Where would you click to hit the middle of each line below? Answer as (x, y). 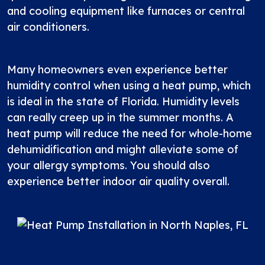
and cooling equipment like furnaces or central (126, 11)
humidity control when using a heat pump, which (129, 85)
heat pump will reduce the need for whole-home (130, 133)
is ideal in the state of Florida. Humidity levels (123, 101)
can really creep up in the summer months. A (120, 117)
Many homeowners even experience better (117, 70)
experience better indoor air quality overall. (118, 181)
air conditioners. (48, 27)
